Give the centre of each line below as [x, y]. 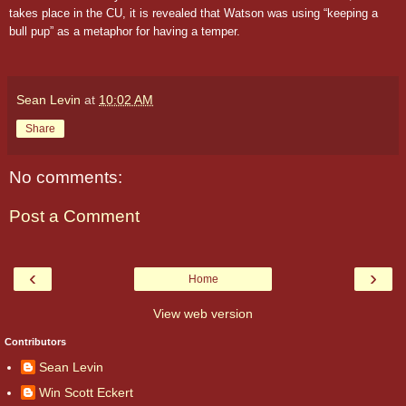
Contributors [35, 341]
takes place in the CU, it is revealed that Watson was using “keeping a [193, 13]
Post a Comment [74, 217]
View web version [203, 313]
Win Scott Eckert [86, 392]
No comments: [66, 177]
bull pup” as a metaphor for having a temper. [125, 31]
